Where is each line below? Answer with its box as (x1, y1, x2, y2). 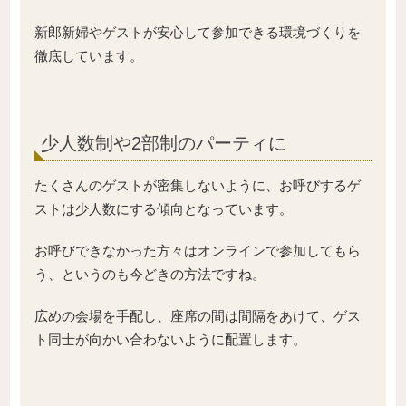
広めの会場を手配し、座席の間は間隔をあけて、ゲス (34, 307, 361, 324)
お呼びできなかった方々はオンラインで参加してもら (34, 242, 361, 258)
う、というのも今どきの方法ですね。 (34, 266, 266, 282)
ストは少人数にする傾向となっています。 (34, 200, 293, 217)
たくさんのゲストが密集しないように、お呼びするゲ (34, 177, 361, 193)
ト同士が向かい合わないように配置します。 (34, 331, 306, 347)
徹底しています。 (34, 48, 143, 64)
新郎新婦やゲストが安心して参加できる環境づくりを (34, 24, 361, 41)
